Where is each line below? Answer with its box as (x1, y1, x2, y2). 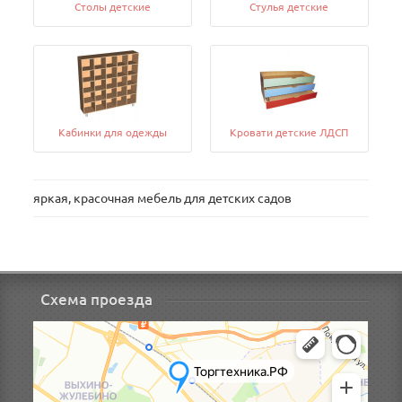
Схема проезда (40, 291, 153, 308)
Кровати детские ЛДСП (230, 127, 349, 138)
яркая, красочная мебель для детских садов (33, 191, 293, 205)
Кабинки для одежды (58, 127, 168, 138)
